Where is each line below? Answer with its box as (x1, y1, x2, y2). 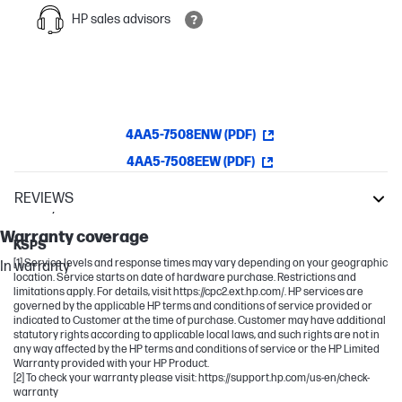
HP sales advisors (72, 11, 170, 27)
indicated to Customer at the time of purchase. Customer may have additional (13, 313, 386, 328)
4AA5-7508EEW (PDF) (126, 153, 255, 170)
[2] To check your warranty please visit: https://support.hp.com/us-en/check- (13, 371, 370, 385)
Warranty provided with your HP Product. (13, 356, 209, 371)
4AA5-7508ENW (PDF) (125, 127, 256, 143)
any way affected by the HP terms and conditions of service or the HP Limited (13, 342, 380, 356)
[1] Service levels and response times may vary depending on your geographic (13, 256, 388, 270)
